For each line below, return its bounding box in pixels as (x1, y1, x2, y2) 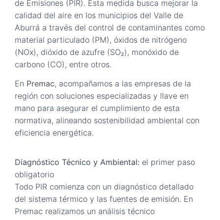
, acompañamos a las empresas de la (55, 79, 191, 89)
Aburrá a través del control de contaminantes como (15, 23, 205, 32)
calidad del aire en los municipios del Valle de (15, 10, 183, 20)
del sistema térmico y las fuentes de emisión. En (15, 193, 193, 204)
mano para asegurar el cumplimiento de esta (15, 103, 180, 113)
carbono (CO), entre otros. (15, 59, 111, 69)
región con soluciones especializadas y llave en (15, 91, 189, 101)
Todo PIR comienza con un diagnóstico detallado (15, 181, 193, 192)
